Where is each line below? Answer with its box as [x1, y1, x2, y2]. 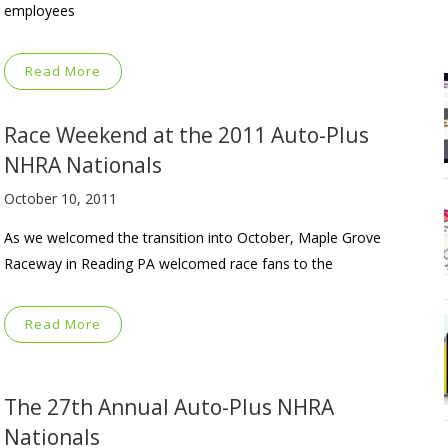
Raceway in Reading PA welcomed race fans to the [4, 253, 333, 273]
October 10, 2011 [4, 188, 117, 208]
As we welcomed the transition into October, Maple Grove [4, 227, 381, 247]
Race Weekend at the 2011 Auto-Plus [4, 120, 369, 149]
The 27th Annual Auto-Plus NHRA [4, 392, 334, 421]
